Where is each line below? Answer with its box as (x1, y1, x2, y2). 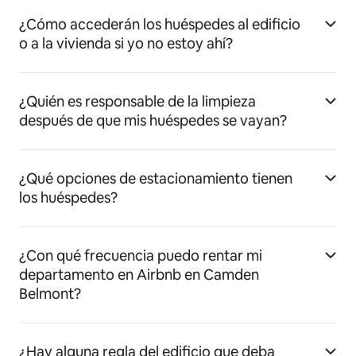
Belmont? (19, 284, 81, 303)
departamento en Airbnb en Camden (19, 265, 259, 284)
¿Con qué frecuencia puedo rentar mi (19, 246, 262, 265)
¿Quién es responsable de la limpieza (19, 92, 256, 110)
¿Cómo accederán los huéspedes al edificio (19, 15, 300, 33)
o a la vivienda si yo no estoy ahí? (19, 34, 233, 52)
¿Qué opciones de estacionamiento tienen (19, 169, 292, 188)
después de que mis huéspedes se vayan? (19, 111, 287, 130)
